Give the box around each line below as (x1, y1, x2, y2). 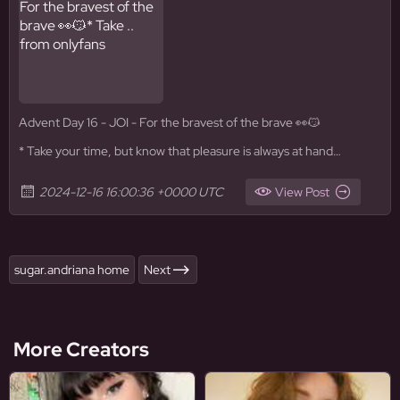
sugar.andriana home (14, 262, 129, 278)
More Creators (13, 337, 149, 362)
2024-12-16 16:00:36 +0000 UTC (39, 184, 223, 200)
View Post (275, 184, 329, 200)
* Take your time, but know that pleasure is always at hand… (19, 143, 341, 159)
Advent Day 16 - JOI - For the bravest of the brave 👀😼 (19, 114, 321, 130)
